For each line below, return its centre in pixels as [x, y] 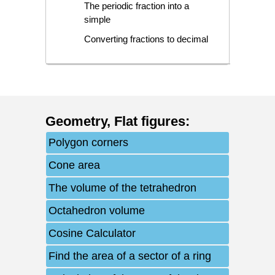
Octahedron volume [97, 210]
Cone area [74, 165]
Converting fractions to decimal [146, 39]
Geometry [76, 121]
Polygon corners [88, 142]
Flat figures [150, 121]
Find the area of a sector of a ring [130, 256]
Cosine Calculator [92, 233]
